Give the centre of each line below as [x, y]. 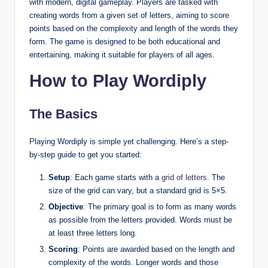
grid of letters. [185, 177]
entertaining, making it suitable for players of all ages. [122, 54]
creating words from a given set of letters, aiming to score [129, 15]
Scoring [63, 249]
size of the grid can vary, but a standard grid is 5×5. [138, 190]
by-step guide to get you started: [86, 154]
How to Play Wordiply [118, 80]
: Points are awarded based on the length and [156, 249]
